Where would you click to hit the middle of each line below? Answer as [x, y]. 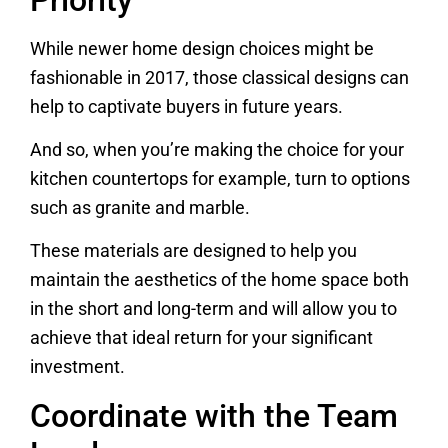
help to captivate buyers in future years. [186, 106]
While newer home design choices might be [202, 48]
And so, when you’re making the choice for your [217, 150]
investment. [77, 367]
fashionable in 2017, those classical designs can [219, 77]
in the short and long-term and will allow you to [213, 309]
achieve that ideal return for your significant [201, 338]
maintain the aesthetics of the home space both [219, 280]
